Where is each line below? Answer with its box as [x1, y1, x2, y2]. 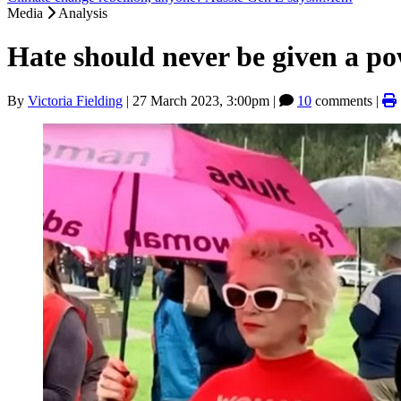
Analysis [58, 5, 107, 21]
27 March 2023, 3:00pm [132, 92, 269, 108]
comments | [311, 92, 382, 108]
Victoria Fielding [28, 92, 123, 108]
